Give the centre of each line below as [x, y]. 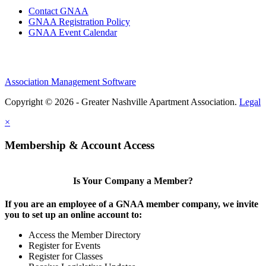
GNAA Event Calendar [73, 33]
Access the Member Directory [85, 235]
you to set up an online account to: [73, 215]
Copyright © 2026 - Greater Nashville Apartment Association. [122, 102]
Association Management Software [70, 82]
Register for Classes [66, 256]
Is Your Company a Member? [133, 181]
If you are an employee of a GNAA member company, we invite [132, 204]
